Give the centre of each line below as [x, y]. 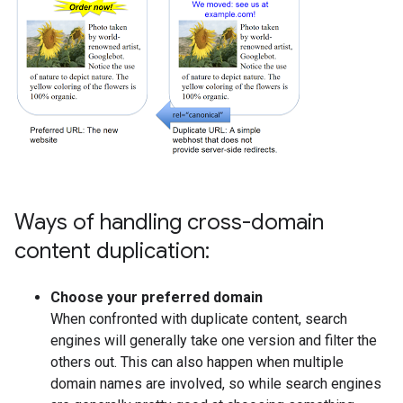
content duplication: [112, 251]
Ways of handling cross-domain [169, 222]
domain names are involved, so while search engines [216, 384]
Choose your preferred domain [157, 297]
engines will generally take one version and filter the [214, 340]
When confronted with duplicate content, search [199, 319]
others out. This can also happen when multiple [197, 362]
